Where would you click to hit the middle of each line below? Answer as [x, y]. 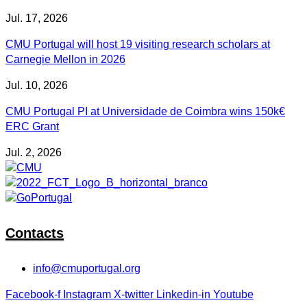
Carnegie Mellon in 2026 [65, 59]
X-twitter [134, 294]
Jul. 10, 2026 [37, 85]
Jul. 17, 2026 [37, 18]
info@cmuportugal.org [87, 268]
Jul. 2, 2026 [34, 152]
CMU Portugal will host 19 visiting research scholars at [138, 44]
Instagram [87, 294]
